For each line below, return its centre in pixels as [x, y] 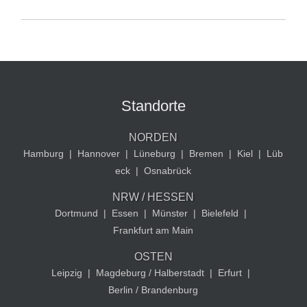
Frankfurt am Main [153, 231]
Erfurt [230, 273]
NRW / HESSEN [153, 197]
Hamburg [44, 154]
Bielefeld [220, 213]
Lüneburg [155, 154]
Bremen [207, 154]
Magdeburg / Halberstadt [150, 273]
